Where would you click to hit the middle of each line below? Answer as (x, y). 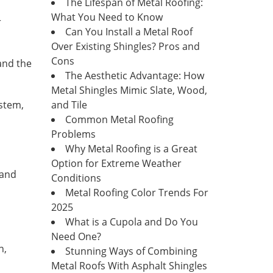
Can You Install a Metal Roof (129, 32)
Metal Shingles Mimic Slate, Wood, (129, 90)
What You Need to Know (107, 17)
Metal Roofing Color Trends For (136, 193)
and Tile (69, 105)
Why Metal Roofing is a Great (131, 149)
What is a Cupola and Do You (131, 222)
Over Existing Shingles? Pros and (125, 46)
